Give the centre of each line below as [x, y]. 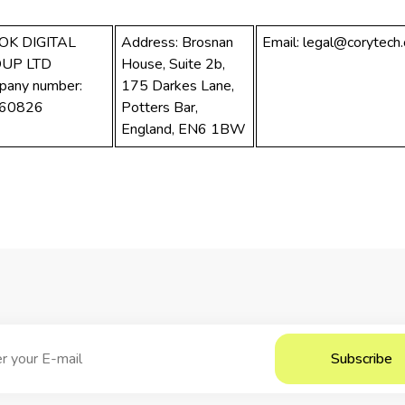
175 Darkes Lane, [178, 86]
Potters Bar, [160, 108]
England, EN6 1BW [184, 130]
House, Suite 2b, [174, 65]
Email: [283, 43]
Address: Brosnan [178, 43]
